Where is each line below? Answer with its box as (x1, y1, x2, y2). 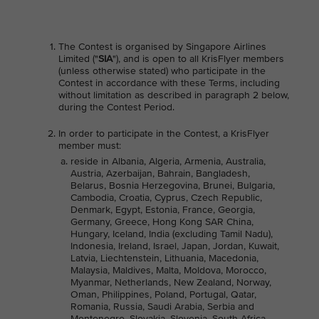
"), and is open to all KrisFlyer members (113, 53, 284, 65)
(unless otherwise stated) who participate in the (58, 65, 266, 77)
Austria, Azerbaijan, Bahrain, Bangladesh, (70, 167, 250, 179)
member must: (58, 140, 121, 152)
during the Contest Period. (58, 101, 174, 113)
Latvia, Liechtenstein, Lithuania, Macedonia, (70, 252, 258, 264)
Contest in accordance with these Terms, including (58, 77, 280, 89)
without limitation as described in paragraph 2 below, (58, 89, 289, 101)
